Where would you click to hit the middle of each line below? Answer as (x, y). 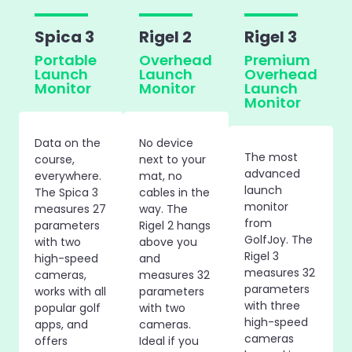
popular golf (68, 308)
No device (167, 143)
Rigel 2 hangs (175, 225)
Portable (66, 60)
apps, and (61, 324)
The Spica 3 (66, 192)
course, (55, 159)
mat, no (161, 176)
